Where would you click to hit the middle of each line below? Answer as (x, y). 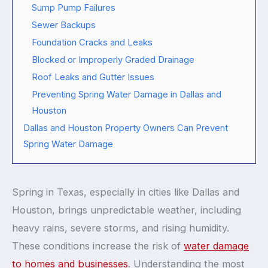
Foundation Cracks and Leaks (92, 42)
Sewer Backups (64, 25)
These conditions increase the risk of (98, 246)
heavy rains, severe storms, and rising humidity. (121, 228)
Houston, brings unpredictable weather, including (127, 210)
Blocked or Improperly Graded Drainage (113, 60)
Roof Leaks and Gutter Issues (93, 77)
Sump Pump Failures (74, 7)
